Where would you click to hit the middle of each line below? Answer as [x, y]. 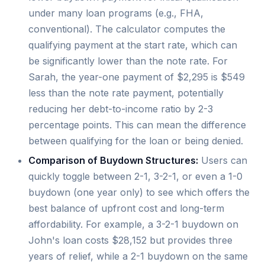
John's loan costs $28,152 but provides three [130, 240]
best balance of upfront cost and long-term [126, 209]
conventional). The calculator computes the [127, 29]
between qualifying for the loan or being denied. [136, 141]
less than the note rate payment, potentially [126, 93]
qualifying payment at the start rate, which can [133, 45]
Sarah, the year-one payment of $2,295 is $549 [137, 77]
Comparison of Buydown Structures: [113, 161]
